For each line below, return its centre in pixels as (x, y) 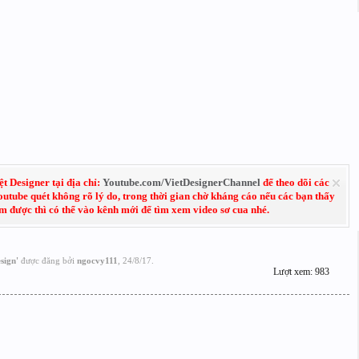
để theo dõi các (294, 182)
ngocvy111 (97, 260)
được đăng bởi (47, 260)
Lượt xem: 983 (301, 272)
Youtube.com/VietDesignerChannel (181, 182)
